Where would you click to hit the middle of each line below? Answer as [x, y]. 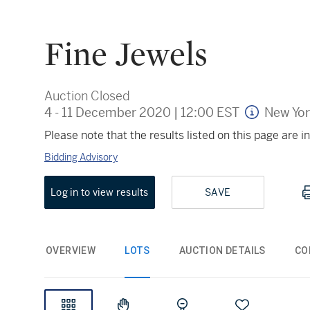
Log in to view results [100, 192]
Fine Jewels [126, 55]
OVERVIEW [71, 250]
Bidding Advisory [81, 157]
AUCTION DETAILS [222, 250]
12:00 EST [210, 112]
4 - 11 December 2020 [108, 112]
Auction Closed [87, 96]
